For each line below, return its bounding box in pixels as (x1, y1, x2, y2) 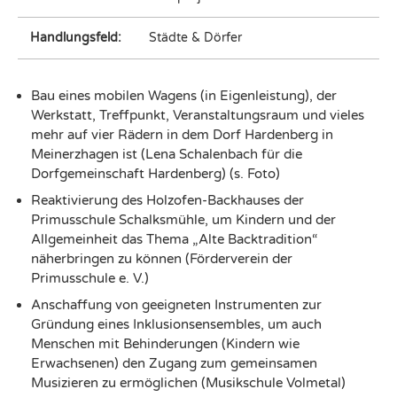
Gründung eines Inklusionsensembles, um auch (31, 316, 322, 333)
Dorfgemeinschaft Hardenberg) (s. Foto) (31, 166, 280, 183)
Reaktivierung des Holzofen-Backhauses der (31, 192, 304, 209)
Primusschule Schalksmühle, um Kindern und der (31, 212, 336, 229)
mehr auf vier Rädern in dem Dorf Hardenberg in (31, 127, 333, 144)
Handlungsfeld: (29, 31, 121, 46)
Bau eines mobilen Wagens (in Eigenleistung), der (31, 88, 337, 105)
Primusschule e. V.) (31, 270, 149, 287)
